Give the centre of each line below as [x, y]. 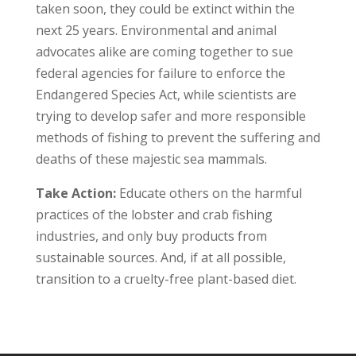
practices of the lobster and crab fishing [154, 214]
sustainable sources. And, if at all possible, [161, 257]
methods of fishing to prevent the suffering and [178, 137]
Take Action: [77, 193]
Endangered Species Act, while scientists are [166, 94]
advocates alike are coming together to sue [164, 51]
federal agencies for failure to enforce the [160, 73]
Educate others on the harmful [210, 193]
